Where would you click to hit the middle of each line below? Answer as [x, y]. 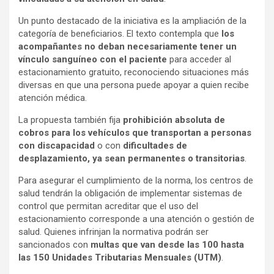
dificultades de [155, 146]
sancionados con [54, 245]
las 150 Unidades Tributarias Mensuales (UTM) [120, 257]
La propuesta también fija [71, 120]
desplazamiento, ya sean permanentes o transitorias [131, 158]
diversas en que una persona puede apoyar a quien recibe [134, 85]
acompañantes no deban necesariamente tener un [128, 46]
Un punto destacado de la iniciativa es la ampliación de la [132, 21]
